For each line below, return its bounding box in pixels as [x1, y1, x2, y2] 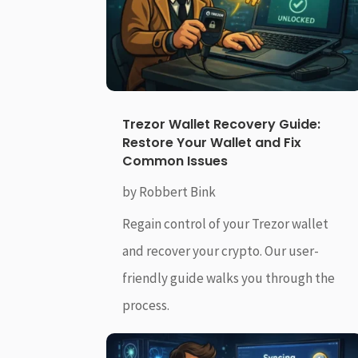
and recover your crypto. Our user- [122, 242, 320, 261]
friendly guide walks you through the [122, 269, 336, 288]
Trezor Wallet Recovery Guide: [122, 115, 321, 134]
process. [122, 296, 170, 315]
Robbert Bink [139, 183, 217, 201]
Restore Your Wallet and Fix [122, 133, 302, 153]
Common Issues [122, 152, 229, 171]
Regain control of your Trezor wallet [122, 215, 329, 233]
